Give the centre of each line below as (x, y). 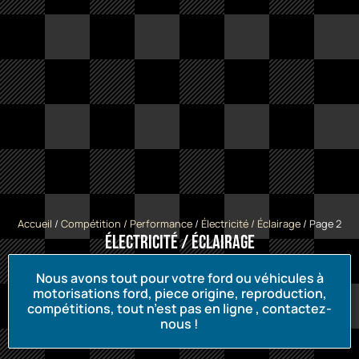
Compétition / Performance (127, 224)
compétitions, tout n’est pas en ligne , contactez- (179, 308)
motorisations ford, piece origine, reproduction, (179, 293)
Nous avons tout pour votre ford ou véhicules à (179, 278)
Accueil (35, 224)
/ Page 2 (321, 224)
